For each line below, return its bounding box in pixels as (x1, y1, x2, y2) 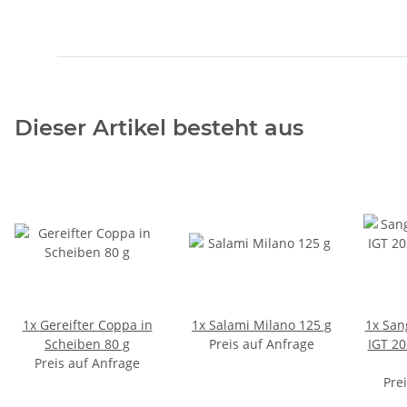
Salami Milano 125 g (209, 316, 332, 333)
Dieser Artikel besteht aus (15, 114, 303, 141)
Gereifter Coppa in (39, 316, 153, 333)
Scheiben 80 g (45, 335, 130, 352)
